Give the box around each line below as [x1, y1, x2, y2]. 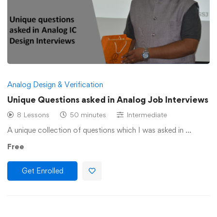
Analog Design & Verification [7, 79, 103, 89]
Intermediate [126, 110, 167, 119]
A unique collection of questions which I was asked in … [7, 125, 191, 135]
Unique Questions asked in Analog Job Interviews [7, 94, 208, 105]
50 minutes [70, 110, 106, 119]
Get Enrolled [21, 166, 63, 175]
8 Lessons [17, 110, 49, 119]
